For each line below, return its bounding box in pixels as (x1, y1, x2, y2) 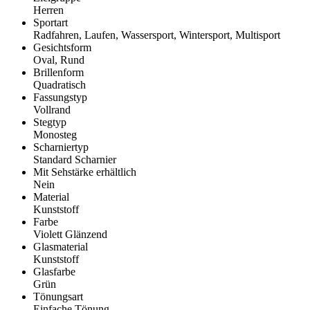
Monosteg (33, 129, 77, 141)
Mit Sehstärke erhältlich (33, 166, 136, 179)
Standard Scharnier (33, 154, 116, 166)
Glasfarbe (33, 266, 75, 278)
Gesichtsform (33, 42, 91, 54)
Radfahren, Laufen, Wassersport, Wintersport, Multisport (33, 29, 280, 42)
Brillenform (33, 66, 84, 79)
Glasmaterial (33, 241, 88, 253)
